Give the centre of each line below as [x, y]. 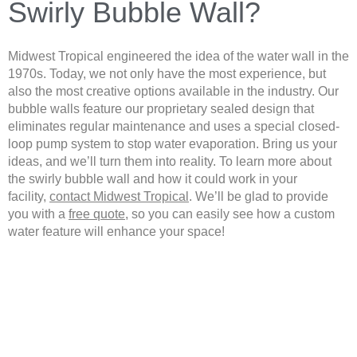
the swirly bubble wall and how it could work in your [153, 179]
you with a [38, 214]
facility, [29, 197]
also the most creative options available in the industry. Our [173, 92]
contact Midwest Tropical [119, 197]
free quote [97, 214]
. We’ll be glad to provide [259, 197]
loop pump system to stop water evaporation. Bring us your [173, 144]
